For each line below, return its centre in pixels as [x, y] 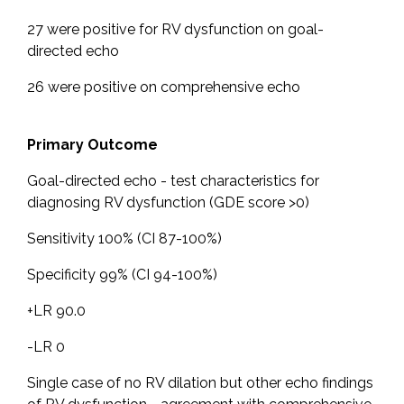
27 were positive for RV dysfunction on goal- [175, 30]
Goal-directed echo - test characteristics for [173, 181]
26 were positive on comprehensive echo [164, 87]
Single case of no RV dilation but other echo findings [200, 383]
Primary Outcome [92, 145]
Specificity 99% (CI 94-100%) [122, 275]
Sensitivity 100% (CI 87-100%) [124, 239]
